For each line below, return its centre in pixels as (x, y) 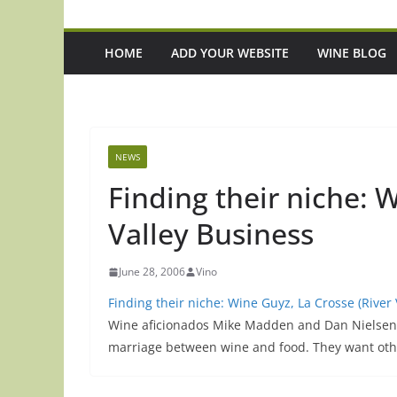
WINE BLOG (352, 53)
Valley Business (211, 234)
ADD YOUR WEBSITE (230, 53)
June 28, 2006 (152, 272)
